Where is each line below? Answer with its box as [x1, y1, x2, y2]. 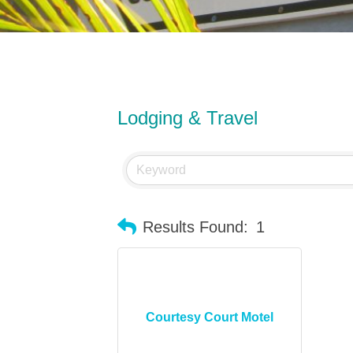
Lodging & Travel [117, 106, 258, 128]
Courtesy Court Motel [146, 310, 274, 324]
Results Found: [143, 217, 249, 236]
